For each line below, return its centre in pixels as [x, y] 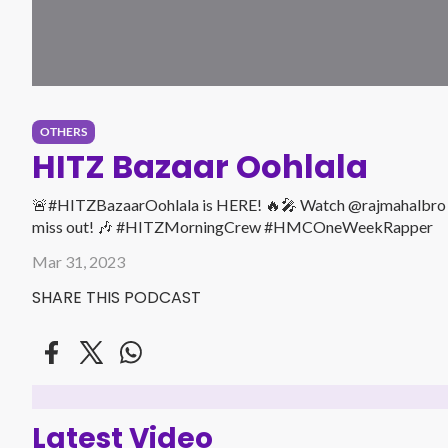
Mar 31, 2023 [78, 261]
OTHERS [63, 131]
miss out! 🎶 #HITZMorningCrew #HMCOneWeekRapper [274, 226]
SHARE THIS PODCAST [116, 297]
